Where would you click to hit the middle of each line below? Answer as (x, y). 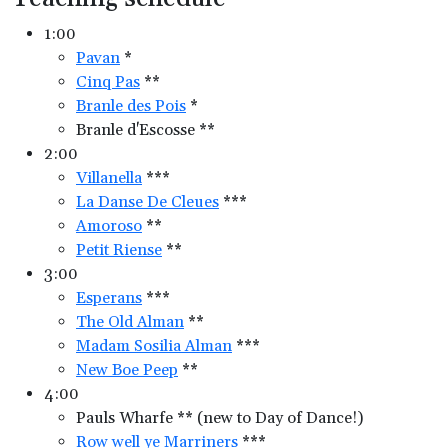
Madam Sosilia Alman (154, 346)
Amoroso (109, 226)
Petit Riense (119, 250)
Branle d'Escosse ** (145, 130)
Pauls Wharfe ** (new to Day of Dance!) (219, 418)
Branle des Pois (131, 106)
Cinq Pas (108, 82)
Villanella (109, 178)
